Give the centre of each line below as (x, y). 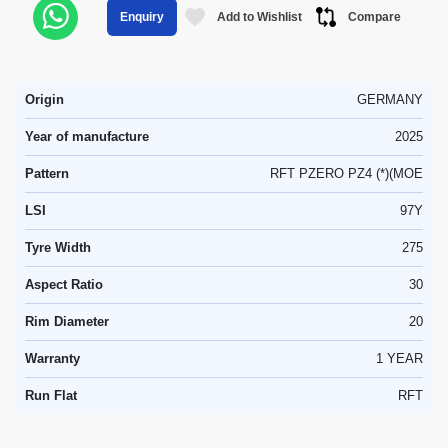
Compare (374, 16)
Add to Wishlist (259, 16)
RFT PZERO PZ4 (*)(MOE (346, 173)
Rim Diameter (67, 321)
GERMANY (390, 99)
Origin (44, 99)
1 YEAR (399, 358)
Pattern (47, 173)
